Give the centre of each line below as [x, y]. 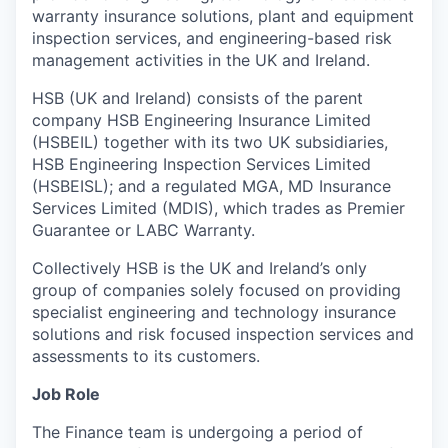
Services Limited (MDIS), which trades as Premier [218, 207]
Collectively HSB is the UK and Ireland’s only [199, 267]
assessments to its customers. [146, 355]
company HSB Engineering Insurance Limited [201, 119]
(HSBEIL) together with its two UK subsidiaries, [210, 141]
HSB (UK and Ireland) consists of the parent [197, 97]
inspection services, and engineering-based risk [212, 37]
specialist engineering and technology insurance [214, 311]
